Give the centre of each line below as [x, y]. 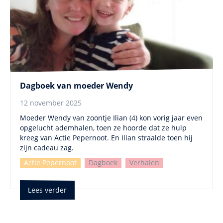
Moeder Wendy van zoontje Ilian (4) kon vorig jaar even [111, 118]
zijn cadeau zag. [47, 148]
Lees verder [47, 190]
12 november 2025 [51, 103]
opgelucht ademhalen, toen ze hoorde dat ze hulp [103, 128]
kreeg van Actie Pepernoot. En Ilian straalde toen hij [106, 138]
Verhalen [144, 163]
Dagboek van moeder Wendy [76, 86]
